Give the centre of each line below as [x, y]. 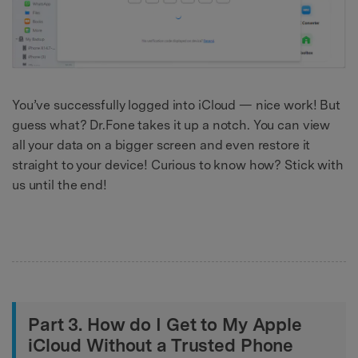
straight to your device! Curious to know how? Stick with [178, 165]
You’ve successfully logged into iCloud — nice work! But [176, 105]
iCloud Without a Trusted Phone [161, 345]
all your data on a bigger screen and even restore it [161, 145]
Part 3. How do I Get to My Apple [165, 324]
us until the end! [60, 185]
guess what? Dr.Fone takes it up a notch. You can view [171, 125]
